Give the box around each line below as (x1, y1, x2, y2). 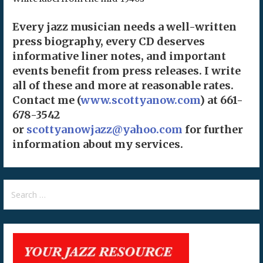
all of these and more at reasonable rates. (12, 78, 234, 92)
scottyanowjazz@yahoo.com (26, 122, 183, 136)
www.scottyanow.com (80, 93, 200, 107)
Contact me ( (12, 93, 80, 107)
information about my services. (12, 137, 183, 151)
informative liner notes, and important (12, 49, 226, 63)
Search (3, 181, 34, 192)
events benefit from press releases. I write (12, 63, 241, 77)
